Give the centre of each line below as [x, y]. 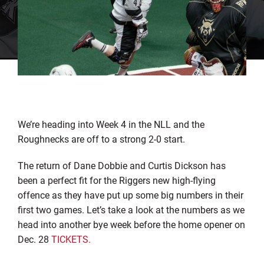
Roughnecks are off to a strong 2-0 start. [101, 138]
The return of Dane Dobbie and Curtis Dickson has [121, 165]
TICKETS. [71, 239]
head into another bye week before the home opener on [131, 224]
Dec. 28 [34, 239]
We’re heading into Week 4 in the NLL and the [111, 124]
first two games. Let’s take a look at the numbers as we [131, 209]
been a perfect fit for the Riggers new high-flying [116, 180]
